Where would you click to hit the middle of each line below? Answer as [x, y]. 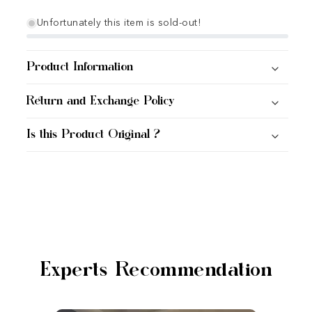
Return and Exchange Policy [100, 101]
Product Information [79, 67]
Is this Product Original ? [93, 135]
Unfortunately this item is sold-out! [119, 23]
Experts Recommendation [156, 270]
